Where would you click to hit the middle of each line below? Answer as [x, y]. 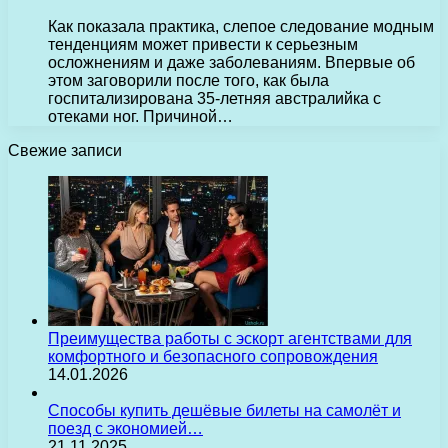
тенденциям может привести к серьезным [203, 44]
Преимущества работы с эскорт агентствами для [230, 338]
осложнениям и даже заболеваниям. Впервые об [231, 62]
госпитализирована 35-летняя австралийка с [214, 98]
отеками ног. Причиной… [140, 116]
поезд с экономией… [125, 428]
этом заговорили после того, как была [188, 80]
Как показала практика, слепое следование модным [241, 26]
